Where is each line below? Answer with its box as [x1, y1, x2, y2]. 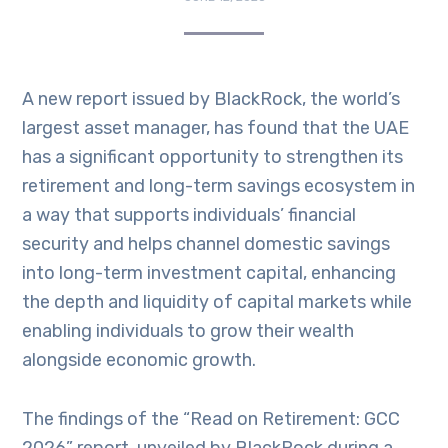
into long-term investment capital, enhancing [22, 262, 397, 284]
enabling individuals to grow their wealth [22, 320, 355, 342]
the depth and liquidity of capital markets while [22, 291, 413, 313]
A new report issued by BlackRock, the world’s [22, 88, 401, 110]
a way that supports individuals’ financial [22, 204, 357, 226]
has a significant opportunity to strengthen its [22, 146, 404, 168]
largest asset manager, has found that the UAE [22, 117, 410, 139]
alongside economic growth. [22, 349, 257, 371]
